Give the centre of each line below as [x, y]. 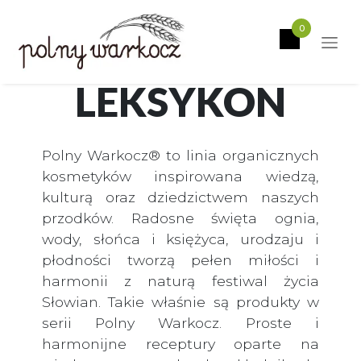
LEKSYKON [180, 102]
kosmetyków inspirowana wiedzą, [180, 176]
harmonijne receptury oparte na [180, 344]
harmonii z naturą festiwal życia [180, 281]
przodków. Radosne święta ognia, [180, 218]
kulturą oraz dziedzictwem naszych [180, 197]
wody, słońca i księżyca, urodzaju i [180, 239]
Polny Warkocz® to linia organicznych [180, 155]
